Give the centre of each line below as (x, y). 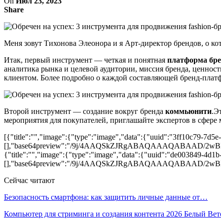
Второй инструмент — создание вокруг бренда (85, 111)
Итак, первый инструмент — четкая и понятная (85, 60)
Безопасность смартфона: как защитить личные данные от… (106, 197)
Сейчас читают (29, 180)
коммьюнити (188, 111)
